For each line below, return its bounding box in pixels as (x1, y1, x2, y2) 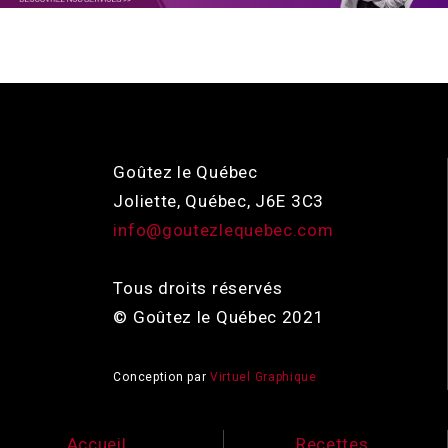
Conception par (113, 370, 210, 385)
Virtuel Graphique (209, 370, 317, 385)
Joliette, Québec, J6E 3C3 (113, 191, 324, 212)
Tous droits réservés (113, 278, 283, 299)
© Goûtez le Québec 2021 (113, 307, 325, 328)
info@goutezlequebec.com (113, 220, 334, 241)
